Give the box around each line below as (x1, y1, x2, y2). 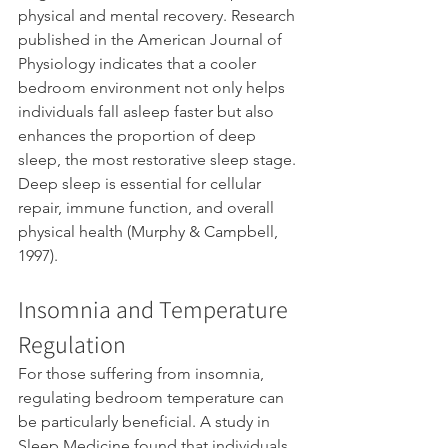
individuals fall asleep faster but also (18, 102, 278, 122)
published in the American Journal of (18, 30, 286, 50)
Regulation (18, 328, 126, 361)
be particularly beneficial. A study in (18, 412, 274, 432)
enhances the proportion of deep (18, 126, 260, 146)
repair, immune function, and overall (18, 198, 278, 218)
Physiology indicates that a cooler (18, 54, 260, 74)
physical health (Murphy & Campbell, (18, 222, 282, 242)
